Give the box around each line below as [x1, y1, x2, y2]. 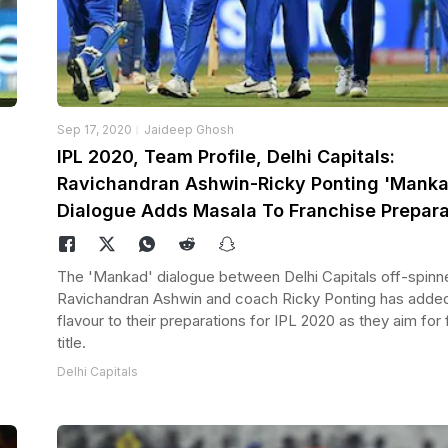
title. [56, 333, 86, 353]
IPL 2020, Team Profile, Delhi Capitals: [56, 146, 395, 168]
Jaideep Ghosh [143, 122, 234, 138]
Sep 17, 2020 [56, 122, 132, 138]
